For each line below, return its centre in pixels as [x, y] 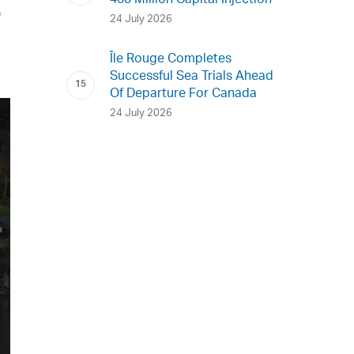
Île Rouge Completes [171, 59]
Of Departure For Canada [184, 94]
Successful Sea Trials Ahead [192, 77]
